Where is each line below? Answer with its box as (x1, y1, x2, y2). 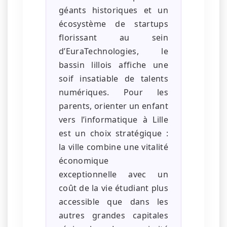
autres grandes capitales (59, 210, 168, 221)
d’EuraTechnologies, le (59, 46, 168, 57)
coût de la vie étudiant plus (59, 182, 168, 194)
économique (59, 155, 109, 167)
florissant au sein (59, 32, 168, 44)
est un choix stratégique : (59, 128, 168, 139)
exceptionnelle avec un (59, 169, 168, 180)
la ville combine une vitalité (59, 141, 168, 153)
